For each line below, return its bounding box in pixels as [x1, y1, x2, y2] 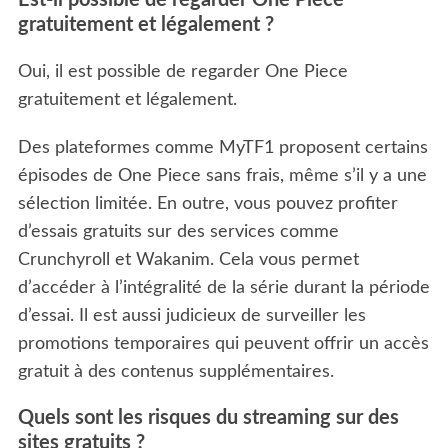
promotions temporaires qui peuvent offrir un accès [17, 334, 429, 353]
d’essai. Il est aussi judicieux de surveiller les [17, 306, 366, 325]
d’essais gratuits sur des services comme [17, 222, 339, 241]
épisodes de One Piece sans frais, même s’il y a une [17, 166, 427, 185]
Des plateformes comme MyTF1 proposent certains [17, 138, 428, 157]
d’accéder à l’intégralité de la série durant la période [17, 278, 430, 297]
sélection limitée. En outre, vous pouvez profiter [17, 194, 398, 213]
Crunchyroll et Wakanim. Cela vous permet [17, 250, 359, 269]
